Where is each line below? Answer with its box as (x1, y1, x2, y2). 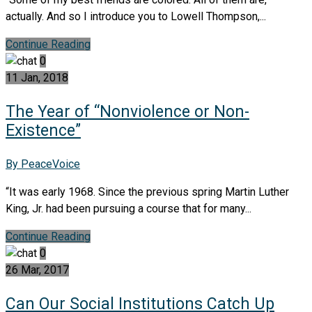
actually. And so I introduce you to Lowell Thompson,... (6, 9, 266, 23)
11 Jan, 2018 (6, 70, 68, 84)
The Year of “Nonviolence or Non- (6, 102, 249, 121)
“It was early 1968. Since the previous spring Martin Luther (6, 185, 289, 198)
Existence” (6, 120, 81, 140)
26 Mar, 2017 (6, 263, 69, 276)
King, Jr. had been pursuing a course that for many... (6, 201, 251, 215)
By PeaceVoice (6, 157, 80, 171)
